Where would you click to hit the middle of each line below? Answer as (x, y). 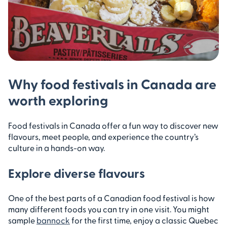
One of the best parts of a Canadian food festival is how (111, 198)
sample (22, 220)
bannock (53, 220)
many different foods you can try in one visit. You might (109, 209)
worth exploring (58, 100)
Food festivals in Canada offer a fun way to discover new (113, 125)
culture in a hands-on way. (56, 147)
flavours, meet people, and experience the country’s (103, 136)
